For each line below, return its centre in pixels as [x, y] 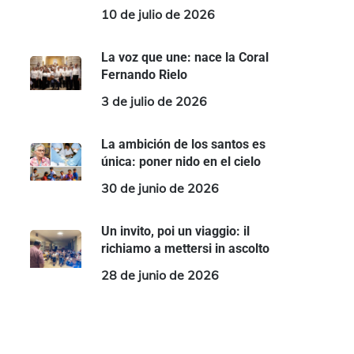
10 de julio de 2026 [158, 14]
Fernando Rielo [144, 75]
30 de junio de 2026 [160, 188]
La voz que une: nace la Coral [185, 57]
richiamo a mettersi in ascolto [185, 249]
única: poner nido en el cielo [181, 162]
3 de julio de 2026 [154, 101]
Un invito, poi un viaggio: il [175, 231]
